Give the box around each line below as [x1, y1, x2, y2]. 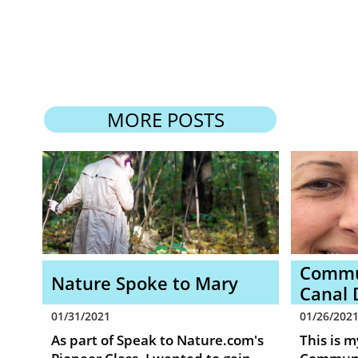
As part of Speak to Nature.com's [51, 331, 264, 349]
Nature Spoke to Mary [51, 270, 238, 295]
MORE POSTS [106, 105, 225, 133]
